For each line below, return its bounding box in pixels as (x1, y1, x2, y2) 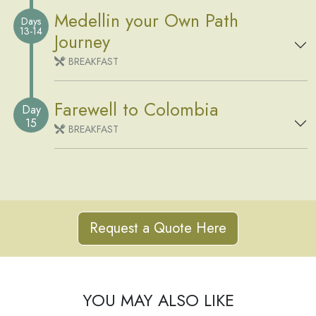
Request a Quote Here (90, 218, 226, 239)
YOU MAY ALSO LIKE (82, 288, 234, 313)
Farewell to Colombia (54, 97, 219, 123)
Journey (54, 29, 110, 55)
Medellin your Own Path (54, 8, 238, 34)
